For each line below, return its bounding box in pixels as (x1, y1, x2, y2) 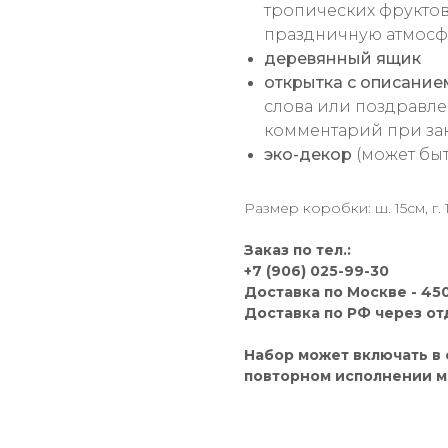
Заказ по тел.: (244, 241, 351, 260)
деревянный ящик (264, 49, 421, 69)
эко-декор (264, 145, 356, 165)
